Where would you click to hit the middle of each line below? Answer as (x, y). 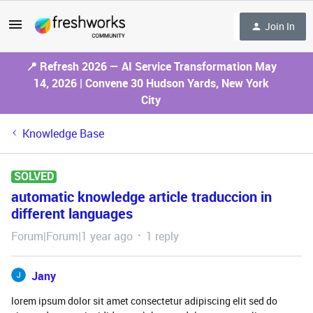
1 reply (162, 236)
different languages (72, 213)
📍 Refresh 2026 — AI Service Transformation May (151, 66)
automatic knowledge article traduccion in (141, 197)
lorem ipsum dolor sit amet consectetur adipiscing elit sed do (144, 301)
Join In (280, 26)
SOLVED (34, 176)
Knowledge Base (63, 133)
